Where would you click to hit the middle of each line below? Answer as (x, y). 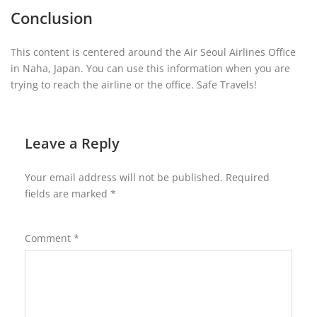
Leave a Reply (72, 143)
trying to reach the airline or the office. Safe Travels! (134, 85)
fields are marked (68, 194)
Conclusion (52, 18)
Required (248, 177)
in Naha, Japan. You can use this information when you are (150, 68)
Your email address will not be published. (124, 177)
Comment (49, 238)
